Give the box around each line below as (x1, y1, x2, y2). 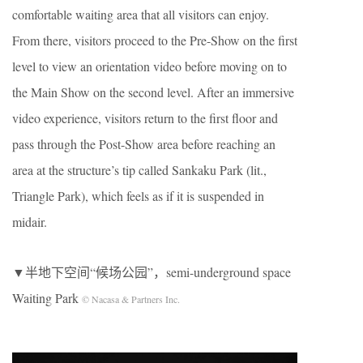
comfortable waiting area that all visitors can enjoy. (12, 6, 269, 23)
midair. (12, 213, 47, 231)
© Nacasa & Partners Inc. (82, 293, 180, 306)
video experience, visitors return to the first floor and (12, 109, 278, 127)
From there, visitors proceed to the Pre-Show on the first (12, 32, 297, 49)
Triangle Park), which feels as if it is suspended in (12, 187, 264, 205)
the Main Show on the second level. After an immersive (12, 83, 294, 101)
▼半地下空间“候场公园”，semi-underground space (12, 263, 291, 281)
